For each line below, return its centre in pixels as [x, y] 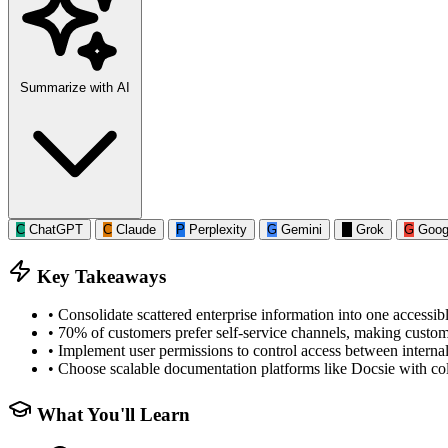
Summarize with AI [75, 87]
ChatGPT [56, 229]
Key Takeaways [99, 276]
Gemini [301, 229]
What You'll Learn [111, 414]
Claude [136, 229]
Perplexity [218, 229]
